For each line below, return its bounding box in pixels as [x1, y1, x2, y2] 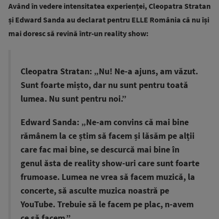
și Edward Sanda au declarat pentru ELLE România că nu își [8, 15, 209, 24]
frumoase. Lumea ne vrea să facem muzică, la [21, 172, 195, 182]
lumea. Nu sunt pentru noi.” [21, 93, 127, 104]
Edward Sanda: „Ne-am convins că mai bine [21, 117, 189, 128]
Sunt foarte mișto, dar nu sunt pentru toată [21, 80, 188, 90]
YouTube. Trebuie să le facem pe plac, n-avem [21, 199, 194, 210]
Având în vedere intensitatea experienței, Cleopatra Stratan [8, 1, 211, 11]
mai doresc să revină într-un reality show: [8, 28, 149, 38]
